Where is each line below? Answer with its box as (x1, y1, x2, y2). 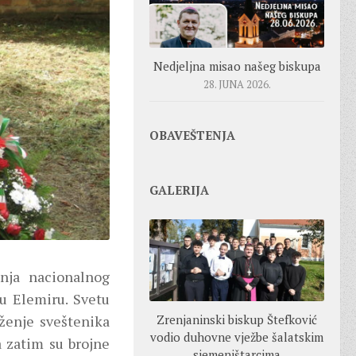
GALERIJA (149, 181, 209, 198)
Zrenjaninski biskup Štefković (157, 311, 317, 328)
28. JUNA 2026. (203, 76, 271, 91)
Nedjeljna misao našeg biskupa (153, 57, 321, 74)
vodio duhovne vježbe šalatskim (150, 329, 323, 346)
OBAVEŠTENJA (149, 126, 235, 143)
